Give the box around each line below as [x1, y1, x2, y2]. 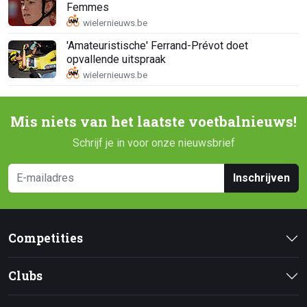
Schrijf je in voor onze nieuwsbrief [72, 136, 235, 150]
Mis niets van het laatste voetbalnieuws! [10, 112, 297, 132]
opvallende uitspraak [66, 52, 166, 66]
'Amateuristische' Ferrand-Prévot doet [66, 38, 248, 52]
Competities [8, 230, 83, 247]
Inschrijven [233, 171, 290, 185]
